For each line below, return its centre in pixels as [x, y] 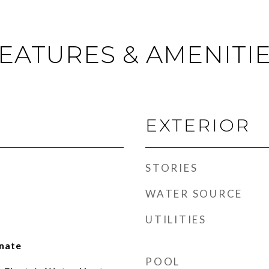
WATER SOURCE [194, 194]
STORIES [172, 168]
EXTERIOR [198, 125]
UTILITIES [176, 219]
